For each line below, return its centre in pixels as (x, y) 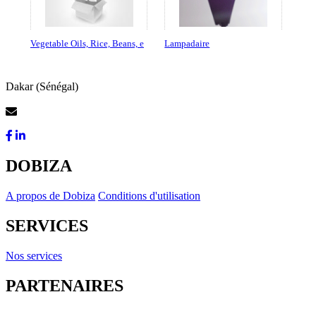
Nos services (34, 256)
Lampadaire (187, 44)
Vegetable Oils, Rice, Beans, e (87, 44)
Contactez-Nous (54, 112)
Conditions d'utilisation (149, 196)
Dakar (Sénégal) (42, 87)
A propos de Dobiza (50, 196)
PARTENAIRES (65, 285)
